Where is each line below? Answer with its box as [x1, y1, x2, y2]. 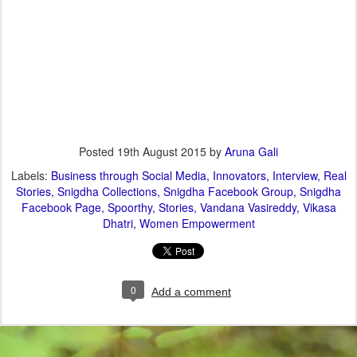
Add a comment [151, 285, 231, 299]
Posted [79, 143, 117, 160]
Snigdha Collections [57, 183, 157, 200]
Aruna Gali [225, 143, 278, 160]
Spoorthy [107, 199, 152, 216]
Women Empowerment [139, 215, 255, 232]
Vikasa [302, 199, 336, 216]
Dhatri [102, 215, 133, 232]
